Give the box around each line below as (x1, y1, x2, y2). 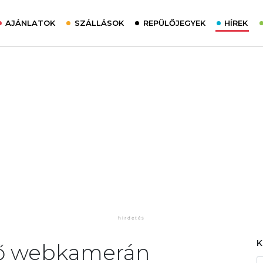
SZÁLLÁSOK (74, 18, 124, 28)
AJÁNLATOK (5, 18, 56, 28)
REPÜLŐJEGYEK (143, 18, 205, 28)
